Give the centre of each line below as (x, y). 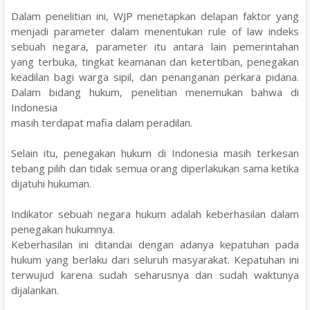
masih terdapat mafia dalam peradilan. (103, 122)
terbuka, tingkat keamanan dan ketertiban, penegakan (168, 61)
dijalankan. (36, 290)
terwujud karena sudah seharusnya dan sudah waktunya (155, 274)
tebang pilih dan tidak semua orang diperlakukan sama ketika (155, 168)
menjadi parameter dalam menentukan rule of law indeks (155, 31)
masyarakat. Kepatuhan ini (236, 259)
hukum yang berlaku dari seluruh (92, 259)
